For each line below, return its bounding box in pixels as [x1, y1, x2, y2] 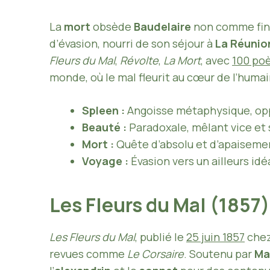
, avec [201, 52, 232, 67]
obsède [90, 19, 134, 34]
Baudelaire [134, 19, 191, 34]
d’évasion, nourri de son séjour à [49, 36, 215, 51]
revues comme [49, 246, 127, 261]
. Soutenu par [184, 246, 254, 261]
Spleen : [82, 102, 125, 118]
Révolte [120, 52, 159, 67]
